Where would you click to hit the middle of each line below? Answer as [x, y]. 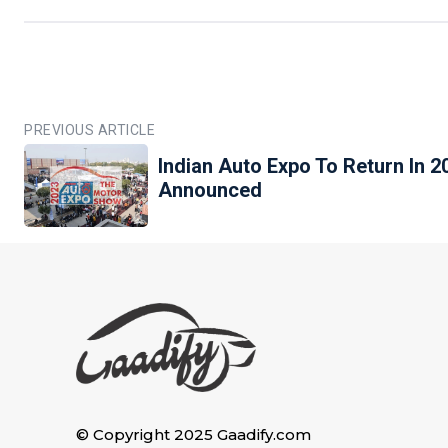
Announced [210, 190]
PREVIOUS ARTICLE [89, 130]
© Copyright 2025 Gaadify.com [193, 435]
